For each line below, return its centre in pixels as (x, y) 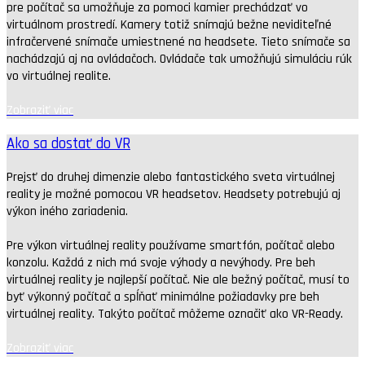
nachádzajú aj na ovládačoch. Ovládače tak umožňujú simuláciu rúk (179, 59)
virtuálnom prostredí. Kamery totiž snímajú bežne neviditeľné (169, 25)
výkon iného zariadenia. (67, 211)
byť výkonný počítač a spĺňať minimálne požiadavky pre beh (163, 297)
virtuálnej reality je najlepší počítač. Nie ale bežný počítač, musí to (178, 279)
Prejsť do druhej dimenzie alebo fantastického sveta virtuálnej (171, 177)
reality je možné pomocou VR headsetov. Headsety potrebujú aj (174, 194)
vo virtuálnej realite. (59, 77)
